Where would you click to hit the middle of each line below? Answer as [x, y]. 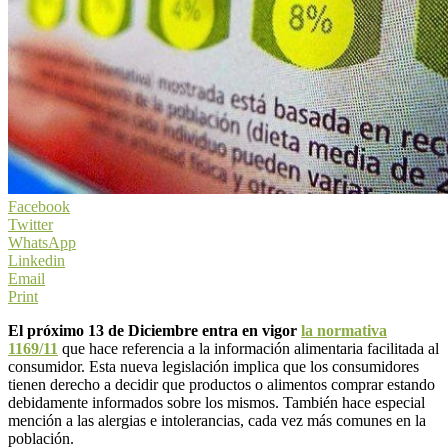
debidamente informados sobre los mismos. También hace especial [216, 402]
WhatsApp [42, 242]
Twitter [30, 224]
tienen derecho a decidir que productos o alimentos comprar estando [221, 384]
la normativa [344, 330]
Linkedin [36, 260]
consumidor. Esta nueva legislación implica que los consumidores [213, 366]
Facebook [39, 206]
